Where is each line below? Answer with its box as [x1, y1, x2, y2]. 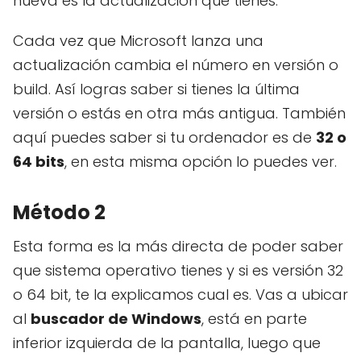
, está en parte [201, 308, 307, 329]
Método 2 [13, 198, 106, 226]
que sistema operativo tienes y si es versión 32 [13, 259, 343, 280]
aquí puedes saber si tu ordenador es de [13, 127, 316, 147]
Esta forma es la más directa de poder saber [13, 235, 343, 256]
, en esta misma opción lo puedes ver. [64, 151, 337, 172]
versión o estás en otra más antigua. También [13, 102, 346, 123]
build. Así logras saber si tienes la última [13, 78, 300, 99]
